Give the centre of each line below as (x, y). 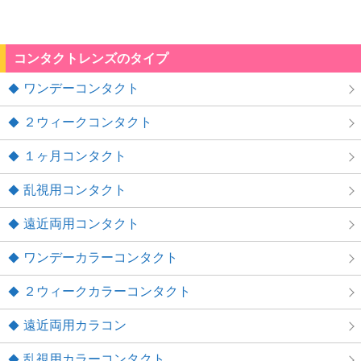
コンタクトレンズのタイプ (91, 59)
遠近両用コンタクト (81, 224)
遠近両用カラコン (75, 326)
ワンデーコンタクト (81, 89)
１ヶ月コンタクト (75, 156)
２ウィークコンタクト (88, 122)
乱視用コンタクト (75, 190)
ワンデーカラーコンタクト (101, 258)
